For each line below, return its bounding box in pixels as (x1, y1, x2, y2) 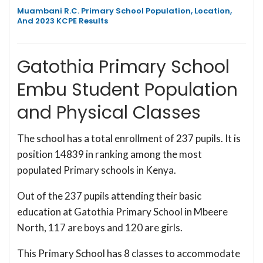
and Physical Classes (17, 100, 201, 125)
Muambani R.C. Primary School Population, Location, (17, 5, 232, 16)
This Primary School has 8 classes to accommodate (17, 247, 240, 259)
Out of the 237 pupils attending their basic (17, 189, 201, 202)
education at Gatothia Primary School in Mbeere (17, 205, 228, 218)
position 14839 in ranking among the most (17, 147, 202, 160)
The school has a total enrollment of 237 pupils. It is (17, 131, 241, 144)
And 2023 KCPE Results (17, 15, 108, 26)
